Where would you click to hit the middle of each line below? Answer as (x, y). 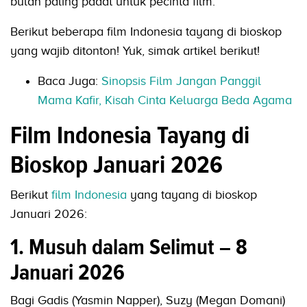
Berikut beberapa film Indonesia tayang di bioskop (146, 32)
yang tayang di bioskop (192, 195)
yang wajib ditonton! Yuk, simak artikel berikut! (135, 51)
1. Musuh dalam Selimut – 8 (129, 247)
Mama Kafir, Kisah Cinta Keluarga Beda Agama (165, 100)
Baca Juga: (70, 81)
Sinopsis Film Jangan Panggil (181, 81)
